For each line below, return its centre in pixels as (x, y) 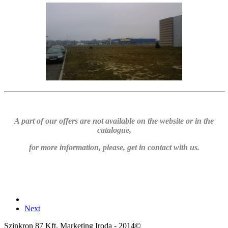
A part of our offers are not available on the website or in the (114, 121)
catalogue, (114, 130)
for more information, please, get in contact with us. (114, 147)
